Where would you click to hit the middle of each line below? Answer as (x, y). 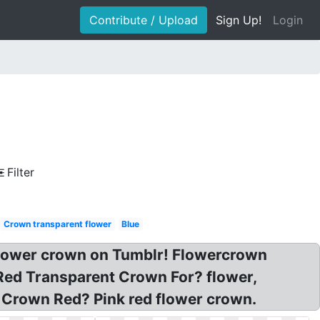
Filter (21, 172)
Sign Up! (239, 20)
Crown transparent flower (57, 224)
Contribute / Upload (144, 20)
